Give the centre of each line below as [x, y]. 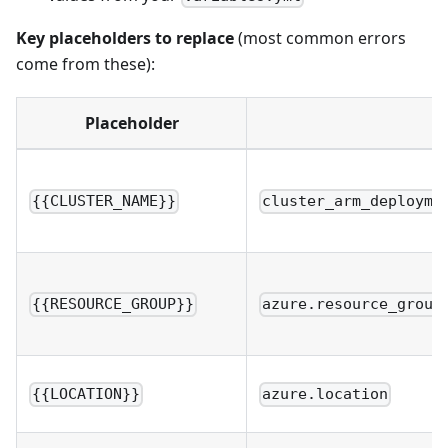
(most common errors [320, 38]
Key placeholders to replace [125, 38]
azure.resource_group [352, 304]
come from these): [85, 64]
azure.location [325, 394]
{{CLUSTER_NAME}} [104, 201]
